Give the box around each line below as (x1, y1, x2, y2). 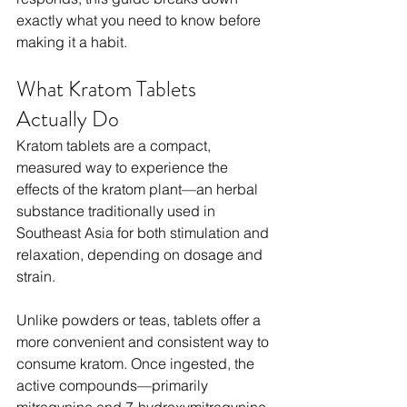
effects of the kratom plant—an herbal (16, 180, 262, 199)
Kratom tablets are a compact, (16, 136, 214, 155)
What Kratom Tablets (16, 74, 201, 105)
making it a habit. (16, 33, 127, 52)
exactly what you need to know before (16, 11, 264, 30)
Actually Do (16, 104, 119, 135)
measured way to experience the (16, 158, 232, 177)
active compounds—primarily (16, 376, 212, 395)
